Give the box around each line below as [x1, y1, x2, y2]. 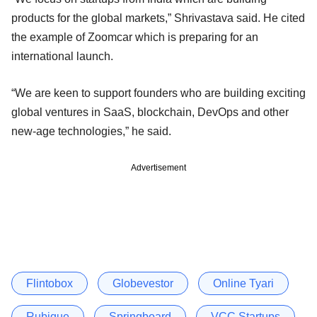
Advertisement [131, 162, 186, 173]
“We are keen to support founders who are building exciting [11, 86, 306, 99]
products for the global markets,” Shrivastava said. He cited [11, 11, 305, 24]
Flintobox [26, 277, 73, 289]
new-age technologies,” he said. [11, 125, 171, 137]
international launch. [11, 50, 113, 62]
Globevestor [113, 277, 173, 289]
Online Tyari [213, 277, 274, 289]
